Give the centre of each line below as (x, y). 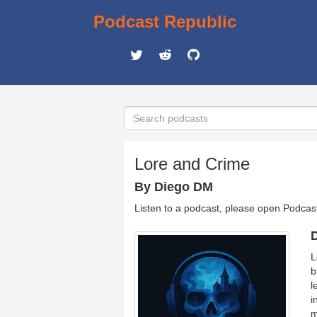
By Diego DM (174, 187)
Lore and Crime (192, 164)
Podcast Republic (165, 22)
